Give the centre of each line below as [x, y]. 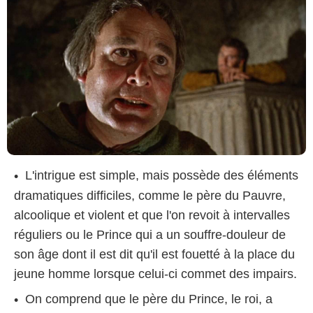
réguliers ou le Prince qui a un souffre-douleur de [150, 235]
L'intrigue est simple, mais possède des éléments [162, 175]
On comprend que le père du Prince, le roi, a [149, 299]
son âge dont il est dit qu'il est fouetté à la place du [154, 255]
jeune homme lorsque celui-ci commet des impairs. [155, 274]
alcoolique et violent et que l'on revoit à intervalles [152, 216]
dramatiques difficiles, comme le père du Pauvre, [150, 196]
